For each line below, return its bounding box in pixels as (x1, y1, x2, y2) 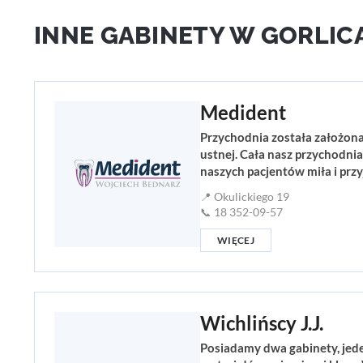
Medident (200, 100, 286, 125)
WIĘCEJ (217, 234, 255, 247)
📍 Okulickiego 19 (200, 190, 289, 204)
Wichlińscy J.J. (200, 311, 323, 335)
